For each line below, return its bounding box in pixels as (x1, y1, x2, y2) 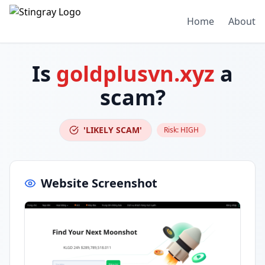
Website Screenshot (41, 175, 157, 191)
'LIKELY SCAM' (83, 124, 142, 135)
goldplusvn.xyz (56, 59, 215, 88)
